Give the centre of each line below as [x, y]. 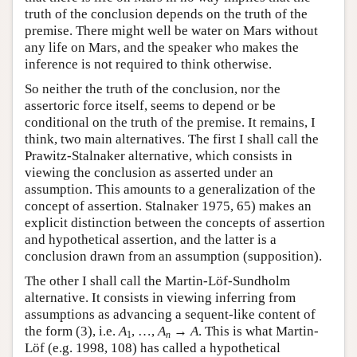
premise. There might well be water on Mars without [171, 31]
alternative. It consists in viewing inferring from [160, 298]
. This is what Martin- [259, 331]
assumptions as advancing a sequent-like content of [170, 315]
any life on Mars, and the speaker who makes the [162, 48]
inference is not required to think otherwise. [148, 65]
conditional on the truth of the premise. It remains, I [170, 123]
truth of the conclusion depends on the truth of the [166, 14]
